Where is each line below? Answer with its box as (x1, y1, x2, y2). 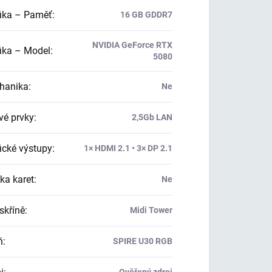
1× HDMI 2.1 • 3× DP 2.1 (83, 143, 172, 153)
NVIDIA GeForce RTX (92, 40, 172, 50)
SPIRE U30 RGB (112, 236, 172, 246)
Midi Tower (129, 205, 172, 215)
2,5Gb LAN (131, 112, 172, 122)
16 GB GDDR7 (120, 10, 172, 19)
